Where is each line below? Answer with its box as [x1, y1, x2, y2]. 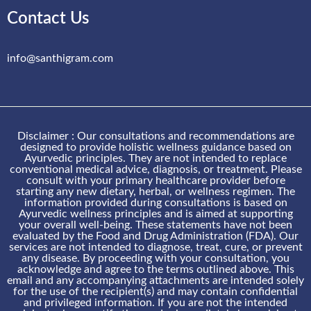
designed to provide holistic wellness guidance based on [19, 141, 292, 153]
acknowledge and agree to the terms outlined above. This [17, 263, 294, 275]
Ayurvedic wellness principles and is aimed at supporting [18, 208, 293, 219]
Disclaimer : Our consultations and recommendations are [17, 130, 294, 142]
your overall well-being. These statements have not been [19, 219, 292, 230]
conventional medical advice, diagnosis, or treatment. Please [9, 163, 302, 175]
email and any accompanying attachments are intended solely [7, 274, 304, 286]
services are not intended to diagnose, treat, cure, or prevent [8, 241, 303, 253]
